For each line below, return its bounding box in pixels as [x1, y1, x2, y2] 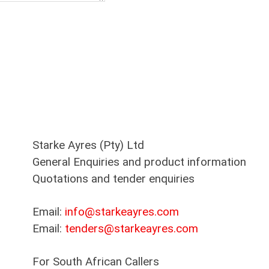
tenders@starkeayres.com [65, 222, 198, 236]
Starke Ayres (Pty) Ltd [32, 139, 144, 153]
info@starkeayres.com [65, 205, 179, 219]
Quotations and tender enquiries [32, 172, 195, 186]
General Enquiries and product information [32, 156, 246, 169]
